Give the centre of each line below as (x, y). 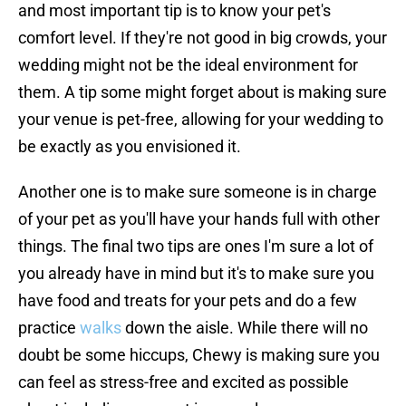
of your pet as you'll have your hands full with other (199, 219)
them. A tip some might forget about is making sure (203, 92)
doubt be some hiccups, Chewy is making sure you (199, 355)
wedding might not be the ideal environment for (188, 65)
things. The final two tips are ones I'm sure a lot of (196, 246)
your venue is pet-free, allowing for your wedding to (201, 120)
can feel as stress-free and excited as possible (184, 382)
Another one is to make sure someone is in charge (198, 192)
